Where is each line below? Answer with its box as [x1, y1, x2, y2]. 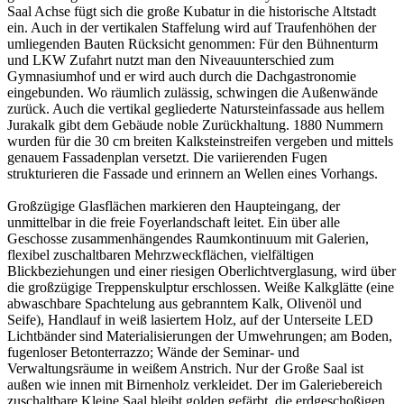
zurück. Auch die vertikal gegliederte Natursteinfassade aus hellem [7, 101, 384, 117]
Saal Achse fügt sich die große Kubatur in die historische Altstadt [7, 4, 376, 20]
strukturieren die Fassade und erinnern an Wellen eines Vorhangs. [7, 166, 378, 182]
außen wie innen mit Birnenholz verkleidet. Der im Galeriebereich [7, 377, 382, 393]
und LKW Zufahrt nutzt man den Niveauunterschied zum [7, 52, 334, 69]
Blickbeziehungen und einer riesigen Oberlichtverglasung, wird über [7, 263, 396, 280]
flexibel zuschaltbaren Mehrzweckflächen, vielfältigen [7, 247, 314, 263]
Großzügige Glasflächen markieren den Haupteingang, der [7, 198, 340, 215]
